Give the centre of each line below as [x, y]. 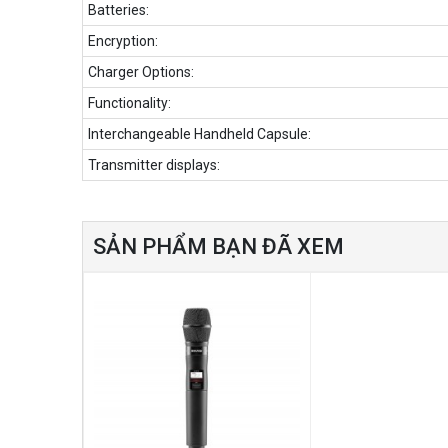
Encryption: [123, 40]
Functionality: [129, 102]
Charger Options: [141, 71]
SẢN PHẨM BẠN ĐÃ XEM [218, 246]
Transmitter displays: [154, 164]
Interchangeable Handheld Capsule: [199, 133]
